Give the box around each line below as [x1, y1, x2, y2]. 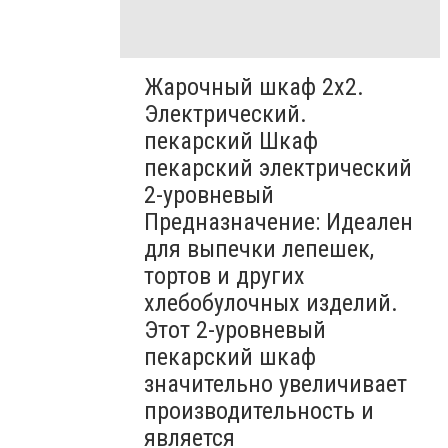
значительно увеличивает [144, 369, 407, 398]
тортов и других [144, 261, 305, 290]
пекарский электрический [144, 153, 412, 182]
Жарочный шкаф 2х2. [144, 72, 364, 101]
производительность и [144, 396, 374, 425]
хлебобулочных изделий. [144, 288, 398, 317]
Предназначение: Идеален [144, 207, 413, 236]
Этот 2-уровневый [144, 315, 326, 344]
